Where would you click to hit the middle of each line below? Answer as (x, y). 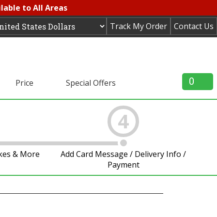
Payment (123, 165)
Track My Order (139, 26)
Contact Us (194, 26)
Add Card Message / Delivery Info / (124, 154)
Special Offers (91, 83)
